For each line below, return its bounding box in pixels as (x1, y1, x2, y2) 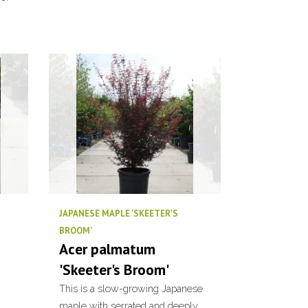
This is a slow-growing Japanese (59, 283, 203, 294)
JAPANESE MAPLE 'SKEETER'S (59, 208, 178, 219)
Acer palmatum (59, 239, 155, 258)
